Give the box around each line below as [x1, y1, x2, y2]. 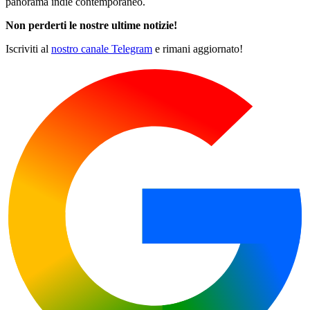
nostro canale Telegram [51, 42, 152, 55]
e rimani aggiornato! [152, 42, 243, 55]
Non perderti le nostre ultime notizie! [6, 19, 177, 31]
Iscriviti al [6, 42, 51, 55]
